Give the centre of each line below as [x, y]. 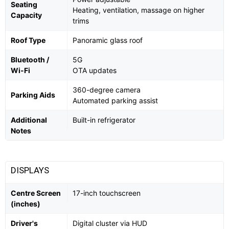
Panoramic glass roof [108, 40]
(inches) [26, 204]
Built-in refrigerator [104, 120]
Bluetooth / [30, 60]
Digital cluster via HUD [110, 223]
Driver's [24, 223]
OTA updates [95, 71]
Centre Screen [36, 193]
